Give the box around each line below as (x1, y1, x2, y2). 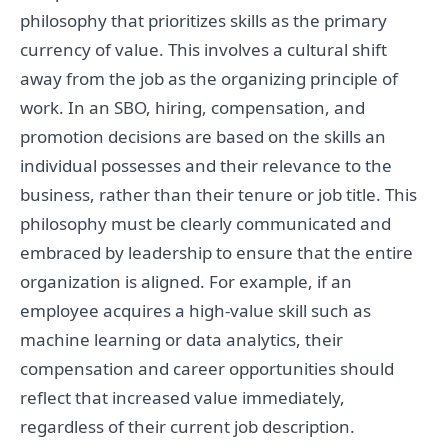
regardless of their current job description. (20, 415, 355, 439)
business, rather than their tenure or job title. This (20, 183, 417, 207)
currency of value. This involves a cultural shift (20, 38, 387, 62)
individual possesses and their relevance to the (20, 154, 392, 178)
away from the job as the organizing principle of (20, 67, 398, 91)
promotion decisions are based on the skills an (20, 125, 386, 149)
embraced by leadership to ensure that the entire (20, 241, 413, 265)
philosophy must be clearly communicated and (20, 212, 391, 236)
